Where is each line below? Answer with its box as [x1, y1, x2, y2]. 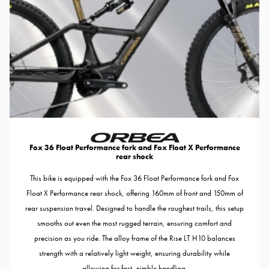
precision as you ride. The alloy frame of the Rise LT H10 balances [34, 232, 235, 243]
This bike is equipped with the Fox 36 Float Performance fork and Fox [30, 172, 239, 183]
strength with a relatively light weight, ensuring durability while [39, 247, 230, 258]
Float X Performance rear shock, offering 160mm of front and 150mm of [26, 187, 243, 198]
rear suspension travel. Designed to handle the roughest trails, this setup [25, 202, 244, 213]
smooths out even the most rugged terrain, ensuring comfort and [37, 217, 232, 228]
